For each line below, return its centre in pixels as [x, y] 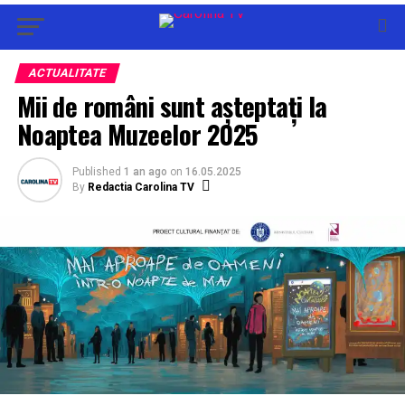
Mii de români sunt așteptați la [172, 106]
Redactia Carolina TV [141, 187]
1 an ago [145, 172]
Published [96, 172]
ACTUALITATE [67, 73]
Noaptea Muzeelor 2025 [137, 134]
